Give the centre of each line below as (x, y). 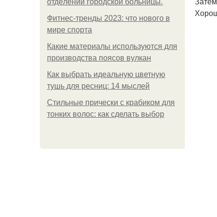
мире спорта (70, 30)
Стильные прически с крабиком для (111, 102)
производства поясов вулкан (99, 58)
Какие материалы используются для (112, 46)
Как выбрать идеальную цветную (106, 74)
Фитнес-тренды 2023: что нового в (108, 18)
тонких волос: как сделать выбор (106, 114)
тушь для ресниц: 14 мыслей (98, 86)
